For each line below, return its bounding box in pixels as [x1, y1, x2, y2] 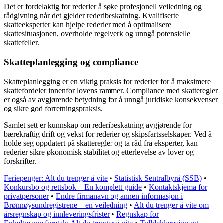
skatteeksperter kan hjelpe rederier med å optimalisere [4, 20, 171, 29]
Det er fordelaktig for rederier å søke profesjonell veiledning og [4, 2, 202, 11]
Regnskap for [116, 209, 159, 218]
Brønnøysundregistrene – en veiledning [4, 200, 127, 209]
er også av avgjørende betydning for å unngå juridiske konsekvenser [4, 95, 218, 104]
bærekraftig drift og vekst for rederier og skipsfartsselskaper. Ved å [4, 129, 212, 138]
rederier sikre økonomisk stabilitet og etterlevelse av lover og [4, 147, 194, 156]
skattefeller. [4, 38, 39, 47]
